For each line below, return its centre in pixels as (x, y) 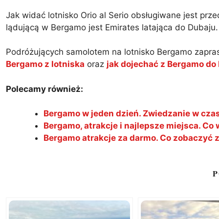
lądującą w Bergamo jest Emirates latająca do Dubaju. (112, 27)
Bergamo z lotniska (45, 64)
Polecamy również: (44, 89)
